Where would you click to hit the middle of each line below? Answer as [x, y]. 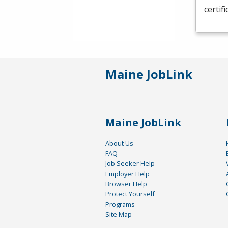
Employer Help [127, 174]
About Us [119, 143]
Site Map [119, 215]
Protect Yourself [130, 194]
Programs [120, 204]
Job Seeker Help [130, 164]
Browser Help [126, 184]
